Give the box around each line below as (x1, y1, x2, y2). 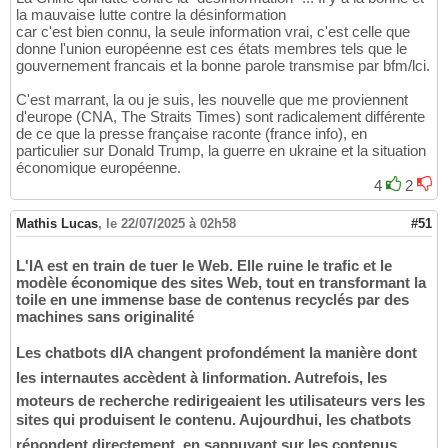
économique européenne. (16, 158, 181, 176)
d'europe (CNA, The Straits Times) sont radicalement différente (16, 107, 425, 125)
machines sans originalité (16, 307, 194, 325)
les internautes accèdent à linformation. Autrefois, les (16, 368, 387, 386)
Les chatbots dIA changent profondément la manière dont (16, 343, 417, 361)
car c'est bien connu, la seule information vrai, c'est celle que (16, 22, 410, 40)
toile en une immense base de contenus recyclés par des (16, 290, 409, 308)
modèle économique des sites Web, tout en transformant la (16, 273, 426, 291)
